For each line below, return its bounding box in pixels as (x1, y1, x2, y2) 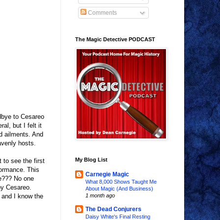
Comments (86, 9, 117, 17)
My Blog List (75, 157, 108, 163)
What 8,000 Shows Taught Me (85, 179, 157, 185)
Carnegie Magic (85, 171, 129, 178)
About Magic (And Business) (85, 186, 153, 192)
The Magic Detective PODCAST (75, 36, 155, 43)
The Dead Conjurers (85, 206, 141, 213)
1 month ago (85, 192, 115, 199)
